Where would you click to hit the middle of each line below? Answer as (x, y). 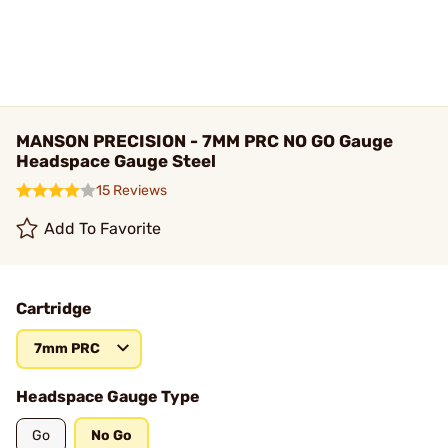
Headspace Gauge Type (108, 396)
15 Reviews (131, 190)
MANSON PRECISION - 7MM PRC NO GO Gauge (204, 141)
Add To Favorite (103, 228)
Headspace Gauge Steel (116, 161)
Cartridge (54, 308)
